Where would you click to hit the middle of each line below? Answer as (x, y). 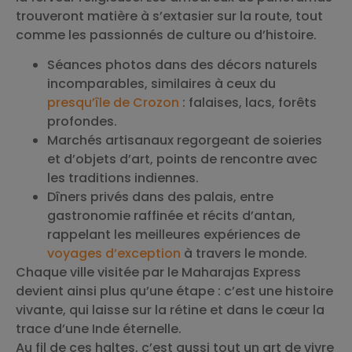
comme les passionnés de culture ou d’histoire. (166, 35)
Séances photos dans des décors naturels (182, 65)
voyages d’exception (114, 254)
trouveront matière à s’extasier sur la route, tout (169, 16)
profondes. (82, 122)
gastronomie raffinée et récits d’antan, (171, 216)
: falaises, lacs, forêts (248, 103)
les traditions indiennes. (123, 178)
